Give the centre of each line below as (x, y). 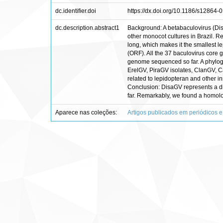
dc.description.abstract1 (87, 28)
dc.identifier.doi (76, 11)
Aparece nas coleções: (86, 112)
